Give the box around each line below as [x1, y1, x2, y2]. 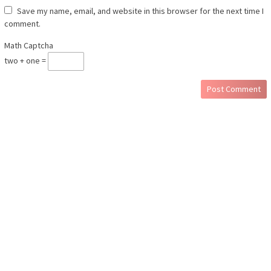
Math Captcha [4, 40, 53, 51]
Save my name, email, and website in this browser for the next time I [17, 5, 264, 17]
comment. [4, 18, 41, 30]
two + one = [4, 54, 48, 66]
